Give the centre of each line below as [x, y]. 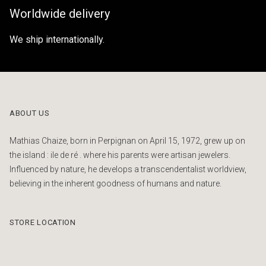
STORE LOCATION [43, 222]
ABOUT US [30, 113]
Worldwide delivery [60, 13]
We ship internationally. [57, 39]
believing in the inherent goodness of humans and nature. [115, 183]
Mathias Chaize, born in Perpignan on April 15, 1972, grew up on [127, 140]
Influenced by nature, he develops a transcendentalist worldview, [128, 169]
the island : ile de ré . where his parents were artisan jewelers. [120, 155]
